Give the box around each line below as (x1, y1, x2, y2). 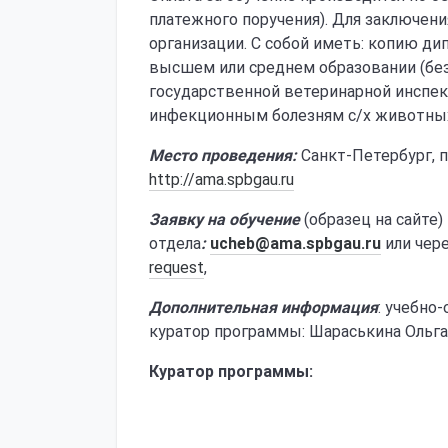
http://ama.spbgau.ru (149, 170, 294, 189)
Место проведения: (149, 146, 297, 165)
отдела (149, 234, 201, 253)
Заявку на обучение (149, 210, 300, 229)
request (149, 258, 204, 277)
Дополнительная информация (149, 298, 378, 317)
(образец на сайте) (304, 210, 443, 229)
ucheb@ (210, 234, 270, 253)
